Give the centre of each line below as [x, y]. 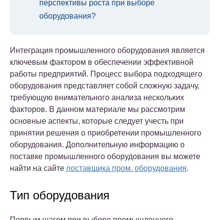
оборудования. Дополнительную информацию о [97, 145]
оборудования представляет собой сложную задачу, [105, 86]
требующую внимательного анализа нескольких [97, 98]
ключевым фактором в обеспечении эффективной [102, 62]
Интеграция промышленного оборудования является [107, 51]
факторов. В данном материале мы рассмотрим [97, 110]
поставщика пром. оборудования [126, 168]
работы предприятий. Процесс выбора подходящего [106, 74]
